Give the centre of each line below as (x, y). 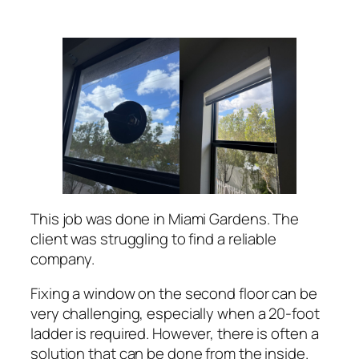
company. (63, 258)
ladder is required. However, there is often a (175, 334)
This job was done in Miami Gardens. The (165, 218)
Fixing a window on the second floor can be (174, 294)
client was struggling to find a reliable (153, 238)
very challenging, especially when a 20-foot (175, 314)
